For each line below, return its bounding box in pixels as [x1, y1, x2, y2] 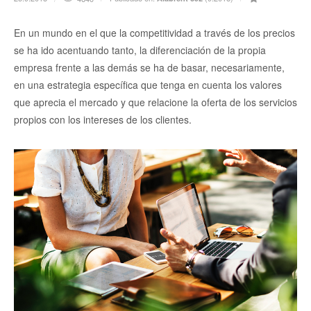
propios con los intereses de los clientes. [14, 112, 192, 127]
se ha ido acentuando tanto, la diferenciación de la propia [14, 43, 266, 58]
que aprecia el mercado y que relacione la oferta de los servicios [14, 95, 297, 110]
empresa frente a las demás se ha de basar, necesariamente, [14, 60, 285, 75]
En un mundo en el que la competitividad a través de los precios [14, 26, 295, 40]
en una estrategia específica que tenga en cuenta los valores [14, 78, 282, 92]
